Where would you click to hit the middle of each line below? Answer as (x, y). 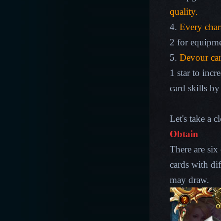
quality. (184, 12)
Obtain (184, 134)
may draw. (189, 180)
